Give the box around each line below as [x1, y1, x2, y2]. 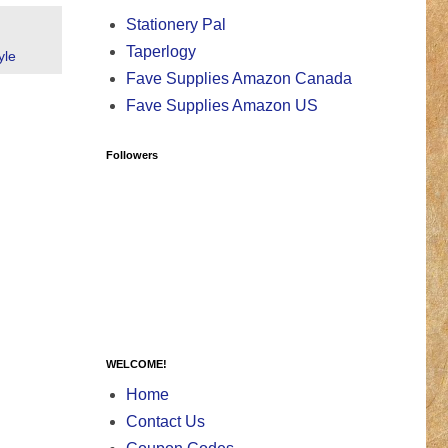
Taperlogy [126, 43, 196, 61]
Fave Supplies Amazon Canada [126, 70, 352, 88]
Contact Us [126, 413, 205, 431]
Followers [106, 149, 158, 162]
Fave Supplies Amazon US [126, 97, 318, 115]
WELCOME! [106, 358, 167, 371]
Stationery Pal [126, 16, 226, 34]
